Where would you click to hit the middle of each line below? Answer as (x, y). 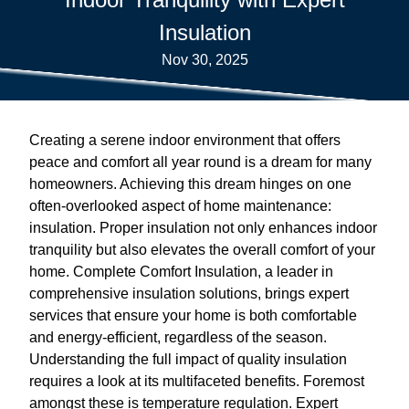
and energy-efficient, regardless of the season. (178, 337)
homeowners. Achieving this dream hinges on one (190, 184)
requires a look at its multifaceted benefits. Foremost (197, 381)
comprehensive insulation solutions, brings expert (189, 293)
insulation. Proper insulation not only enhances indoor (203, 227)
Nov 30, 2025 (204, 59)
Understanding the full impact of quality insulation (188, 359)
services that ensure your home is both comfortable (193, 315)
